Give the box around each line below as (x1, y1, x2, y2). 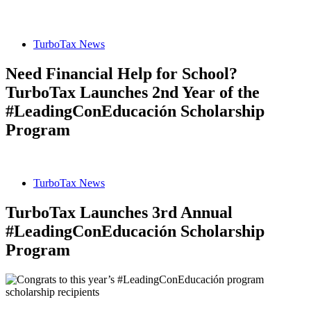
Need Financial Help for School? (6, 65, 237, 83)
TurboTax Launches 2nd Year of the (6, 83, 260, 102)
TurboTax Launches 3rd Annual (6, 203, 237, 222)
